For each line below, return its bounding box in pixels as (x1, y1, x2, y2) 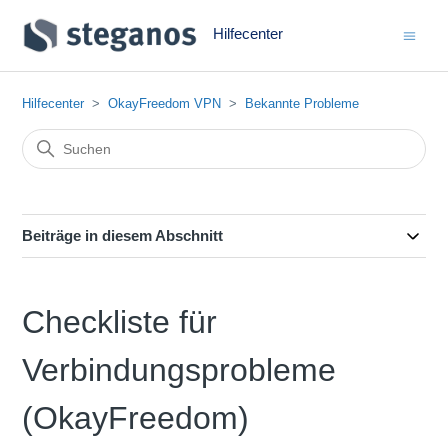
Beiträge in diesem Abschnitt (22, 227, 224, 244)
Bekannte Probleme (245, 96, 360, 111)
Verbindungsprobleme (22, 352, 337, 388)
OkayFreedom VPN (108, 96, 222, 111)
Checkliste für (22, 304, 218, 340)
